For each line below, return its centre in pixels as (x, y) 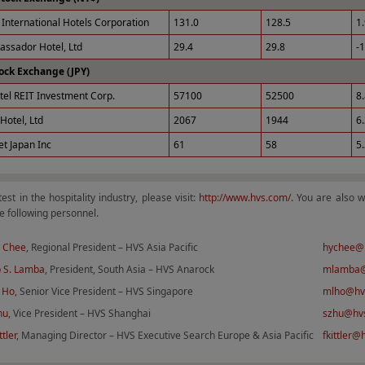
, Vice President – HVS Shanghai (79, 313)
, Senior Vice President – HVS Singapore (104, 291)
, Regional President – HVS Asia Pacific (112, 247)
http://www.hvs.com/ (244, 198)
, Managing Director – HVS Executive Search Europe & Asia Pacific (165, 335)
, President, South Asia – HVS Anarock (130, 269)
